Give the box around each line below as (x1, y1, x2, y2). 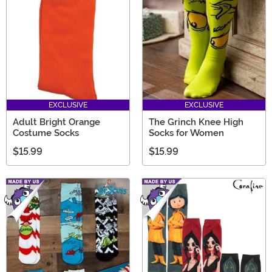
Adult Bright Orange (13, 116, 100, 127)
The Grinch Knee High (149, 116, 243, 127)
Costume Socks (13, 127, 79, 138)
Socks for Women (149, 127, 224, 138)
